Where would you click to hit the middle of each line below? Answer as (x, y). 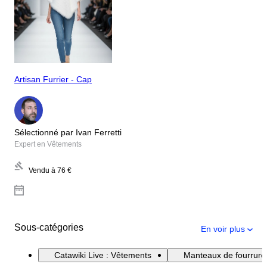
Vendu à (42, 170)
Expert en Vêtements (48, 144)
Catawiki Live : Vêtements (103, 255)
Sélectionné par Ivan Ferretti (68, 132)
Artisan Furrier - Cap (53, 80)
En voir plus (223, 229)
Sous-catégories (49, 227)
